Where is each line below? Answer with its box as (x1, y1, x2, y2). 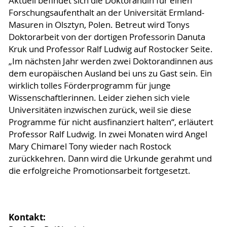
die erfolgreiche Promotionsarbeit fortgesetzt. (8, 165, 191, 177)
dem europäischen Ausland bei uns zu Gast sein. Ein (8, 68, 212, 80)
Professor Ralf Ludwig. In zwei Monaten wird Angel (8, 129, 207, 140)
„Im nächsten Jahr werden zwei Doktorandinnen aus (8, 56, 213, 67)
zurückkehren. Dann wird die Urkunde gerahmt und (8, 153, 212, 165)
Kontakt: (8, 211, 46, 223)
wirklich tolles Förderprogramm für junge (8, 80, 171, 92)
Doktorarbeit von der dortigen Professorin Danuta (8, 31, 205, 43)
